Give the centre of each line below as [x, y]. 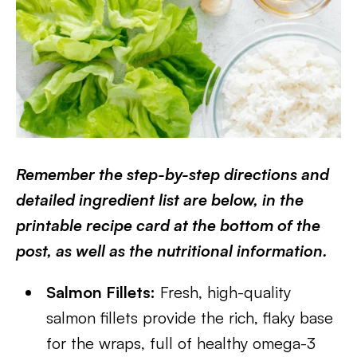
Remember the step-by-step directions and [173, 174]
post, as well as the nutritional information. [172, 251]
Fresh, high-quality [224, 292]
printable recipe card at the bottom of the [168, 225]
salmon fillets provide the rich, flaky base [190, 318]
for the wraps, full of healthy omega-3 [181, 343]
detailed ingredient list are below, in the [160, 200]
